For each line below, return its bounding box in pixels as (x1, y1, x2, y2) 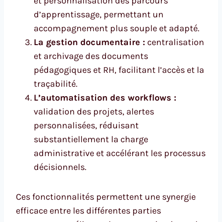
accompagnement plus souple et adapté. (34, 22, 199, 34)
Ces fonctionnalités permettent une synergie (16, 191, 196, 202)
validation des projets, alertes (34, 106, 154, 117)
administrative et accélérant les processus (34, 147, 206, 159)
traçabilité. (34, 78, 77, 89)
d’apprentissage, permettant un (34, 8, 164, 20)
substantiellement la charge (34, 133, 148, 145)
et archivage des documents (34, 50, 148, 61)
